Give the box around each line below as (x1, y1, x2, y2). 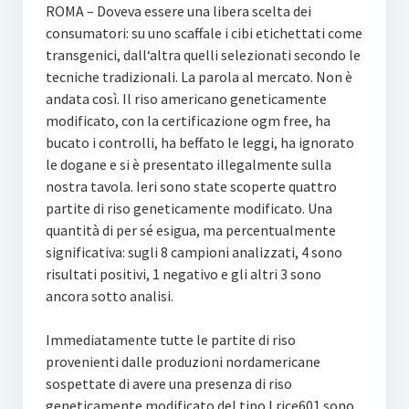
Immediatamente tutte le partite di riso (45, 330, 296, 349)
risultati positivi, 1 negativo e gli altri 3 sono (45, 265, 321, 283)
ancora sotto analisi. (45, 287, 173, 305)
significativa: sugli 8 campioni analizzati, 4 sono (45, 243, 342, 261)
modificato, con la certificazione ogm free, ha (45, 111, 330, 130)
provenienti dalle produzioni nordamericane (45, 352, 320, 371)
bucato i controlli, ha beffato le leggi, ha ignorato (45, 133, 354, 152)
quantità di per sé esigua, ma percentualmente (45, 221, 336, 239)
